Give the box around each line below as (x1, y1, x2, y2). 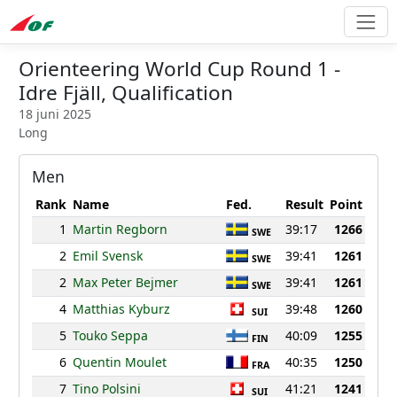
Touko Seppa (72, 327, 148, 345)
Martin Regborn (72, 221, 167, 238)
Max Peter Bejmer (72, 274, 178, 292)
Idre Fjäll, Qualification (19, 79, 233, 107)
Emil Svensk (72, 247, 143, 265)
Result (284, 196, 323, 214)
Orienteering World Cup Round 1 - (19, 55, 340, 83)
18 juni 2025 (19, 105, 91, 123)
